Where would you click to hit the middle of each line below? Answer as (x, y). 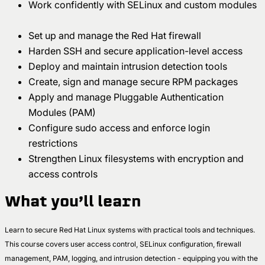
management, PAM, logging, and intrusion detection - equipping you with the (131, 258)
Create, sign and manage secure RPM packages (135, 82)
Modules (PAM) (64, 113)
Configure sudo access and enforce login (119, 128)
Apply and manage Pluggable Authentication (126, 97)
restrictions (55, 143)
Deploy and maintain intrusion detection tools (130, 67)
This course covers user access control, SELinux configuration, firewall (123, 244)
